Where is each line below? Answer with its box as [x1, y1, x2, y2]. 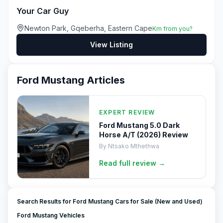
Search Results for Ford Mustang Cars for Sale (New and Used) [17, 198, 203, 205]
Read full [99, 159, 132, 167]
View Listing [90, 40, 133, 49]
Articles [84, 74, 125, 86]
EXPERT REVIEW [99, 109, 155, 116]
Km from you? [152, 25, 193, 32]
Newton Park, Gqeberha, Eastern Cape [24, 24, 152, 32]
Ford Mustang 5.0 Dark [99, 121, 180, 129]
